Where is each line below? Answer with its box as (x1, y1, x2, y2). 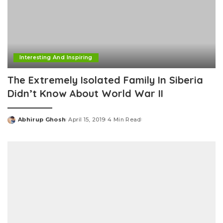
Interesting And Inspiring (19, 54, 93, 61)
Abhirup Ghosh (18, 115, 66, 123)
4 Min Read (108, 115, 141, 123)
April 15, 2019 (68, 115, 106, 123)
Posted (7, 119, 31, 127)
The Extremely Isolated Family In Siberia (7, 73, 203, 86)
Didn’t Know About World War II (7, 87, 163, 100)
